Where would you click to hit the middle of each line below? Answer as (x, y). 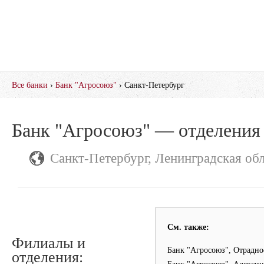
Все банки (30, 85)
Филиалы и (49, 243)
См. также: (188, 227)
